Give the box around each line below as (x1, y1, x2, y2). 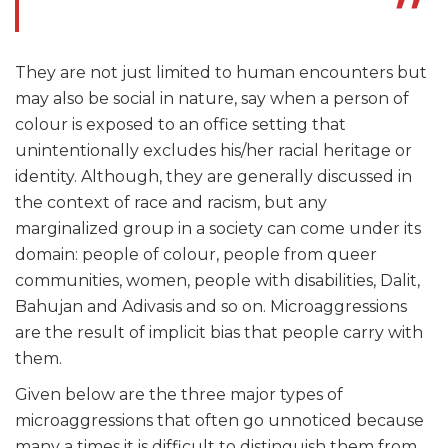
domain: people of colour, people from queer (15, 245, 377, 265)
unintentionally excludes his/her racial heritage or (15, 141, 412, 161)
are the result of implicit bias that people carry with (15, 323, 423, 343)
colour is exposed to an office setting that (15, 115, 346, 135)
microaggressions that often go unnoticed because (15, 411, 424, 431)
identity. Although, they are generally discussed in (15, 167, 412, 187)
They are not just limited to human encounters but (15, 63, 427, 83)
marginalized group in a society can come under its (15, 219, 421, 239)
